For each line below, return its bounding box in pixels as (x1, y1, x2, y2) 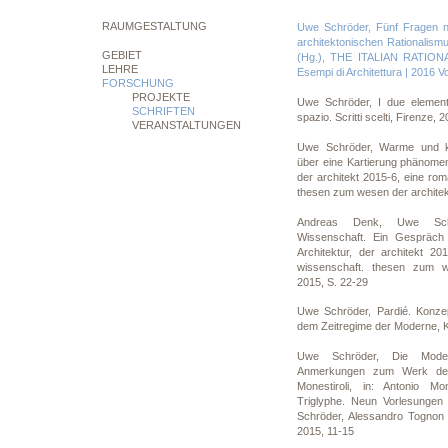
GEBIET (102, 49, 142, 61)
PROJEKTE (132, 91, 190, 103)
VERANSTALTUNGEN (132, 119, 241, 131)
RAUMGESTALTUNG (102, 20, 207, 32)
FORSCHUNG (102, 77, 174, 89)
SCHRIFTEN (132, 105, 195, 117)
